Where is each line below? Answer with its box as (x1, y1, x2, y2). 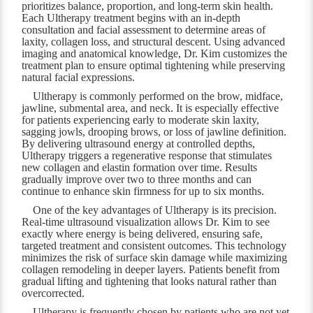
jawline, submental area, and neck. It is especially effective (22, 102, 279, 115)
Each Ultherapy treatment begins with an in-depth (22, 12, 241, 24)
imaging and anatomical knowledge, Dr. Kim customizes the (22, 48, 288, 60)
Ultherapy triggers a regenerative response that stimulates (22, 150, 272, 162)
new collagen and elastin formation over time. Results (22, 161, 258, 174)
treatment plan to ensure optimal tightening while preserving (22, 59, 286, 72)
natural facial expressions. (22, 71, 136, 84)
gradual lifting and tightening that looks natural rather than (22, 275, 277, 288)
